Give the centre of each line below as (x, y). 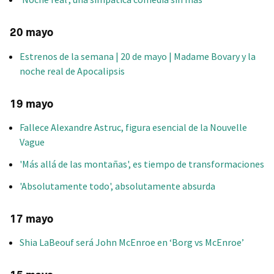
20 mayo (31, 33)
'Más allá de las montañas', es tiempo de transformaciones (142, 164)
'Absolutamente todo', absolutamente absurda (117, 186)
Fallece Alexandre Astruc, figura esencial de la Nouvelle (133, 127)
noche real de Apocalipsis (72, 71)
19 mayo (31, 104)
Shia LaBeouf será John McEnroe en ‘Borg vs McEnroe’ (132, 243)
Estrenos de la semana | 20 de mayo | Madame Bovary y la (138, 56)
